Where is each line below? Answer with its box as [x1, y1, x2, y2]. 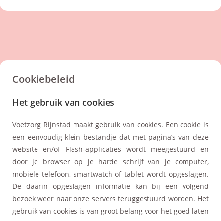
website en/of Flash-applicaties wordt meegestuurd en [12, 144, 209, 154]
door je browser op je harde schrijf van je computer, [12, 156, 209, 166]
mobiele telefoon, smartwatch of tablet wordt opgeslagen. [12, 169, 209, 179]
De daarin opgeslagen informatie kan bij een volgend [12, 181, 209, 191]
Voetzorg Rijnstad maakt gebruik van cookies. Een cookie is [12, 119, 209, 129]
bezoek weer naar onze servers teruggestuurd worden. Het [12, 193, 209, 203]
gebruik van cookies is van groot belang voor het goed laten [12, 206, 209, 216]
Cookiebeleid [12, 72, 74, 86]
